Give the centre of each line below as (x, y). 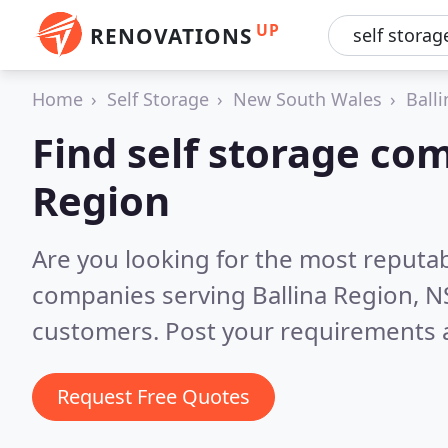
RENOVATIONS (171, 36)
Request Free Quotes (153, 396)
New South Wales (307, 99)
